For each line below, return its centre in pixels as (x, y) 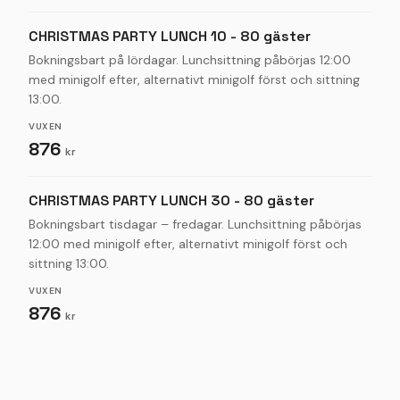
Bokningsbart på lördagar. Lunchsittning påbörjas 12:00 (190, 60)
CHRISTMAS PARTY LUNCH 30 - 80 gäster (171, 200)
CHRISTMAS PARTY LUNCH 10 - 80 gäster (170, 36)
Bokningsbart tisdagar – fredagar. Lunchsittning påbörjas (195, 224)
